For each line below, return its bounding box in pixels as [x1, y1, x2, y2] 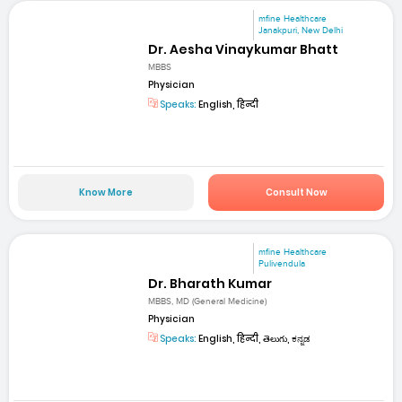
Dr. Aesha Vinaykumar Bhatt [148, 39, 339, 58]
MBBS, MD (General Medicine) [148, 295, 267, 307]
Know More [78, 186, 133, 200]
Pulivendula [258, 258, 306, 270]
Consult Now [265, 186, 328, 200]
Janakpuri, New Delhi [258, 24, 344, 36]
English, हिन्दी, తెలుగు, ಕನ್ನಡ [197, 331, 311, 345]
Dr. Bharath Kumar [148, 274, 273, 293]
